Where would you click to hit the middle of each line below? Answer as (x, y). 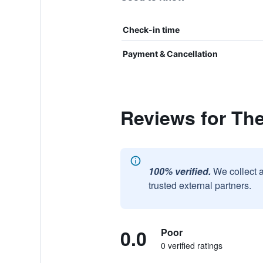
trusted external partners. (200, 185)
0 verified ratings (191, 245)
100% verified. (179, 171)
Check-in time (151, 30)
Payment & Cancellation (170, 54)
